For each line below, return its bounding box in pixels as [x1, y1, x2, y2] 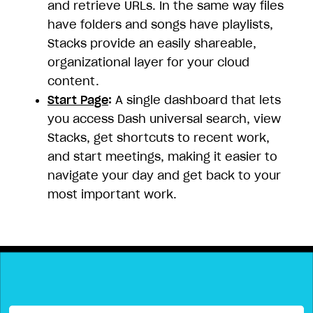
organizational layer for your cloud [48, 55, 249, 69]
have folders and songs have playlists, [48, 17, 273, 31]
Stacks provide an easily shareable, [48, 36, 256, 50]
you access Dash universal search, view [48, 112, 281, 126]
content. [48, 74, 99, 88]
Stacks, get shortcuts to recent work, [48, 131, 270, 145]
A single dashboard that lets [115, 93, 281, 107]
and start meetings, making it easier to [48, 150, 277, 163]
